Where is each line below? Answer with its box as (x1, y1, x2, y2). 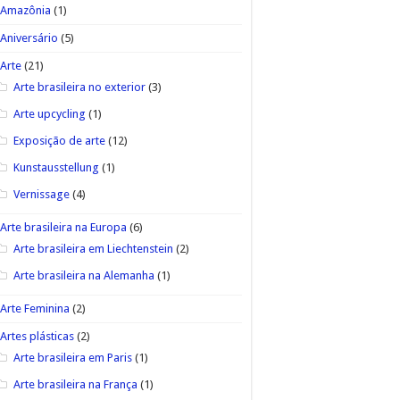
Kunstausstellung (12, 160, 99, 174)
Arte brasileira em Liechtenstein (12, 241, 173, 255)
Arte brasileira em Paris (12, 350, 132, 364)
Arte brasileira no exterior (12, 79, 146, 94)
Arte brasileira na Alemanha (12, 268, 154, 282)
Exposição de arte (12, 133, 105, 147)
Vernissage (12, 187, 70, 201)
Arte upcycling (12, 106, 86, 121)
